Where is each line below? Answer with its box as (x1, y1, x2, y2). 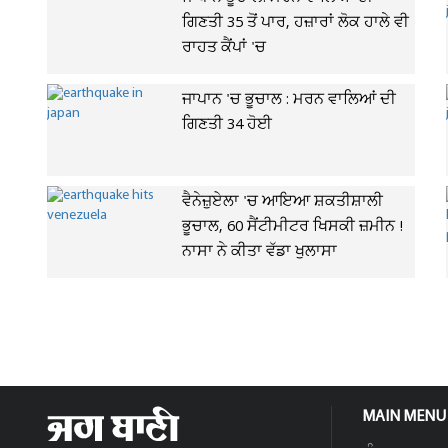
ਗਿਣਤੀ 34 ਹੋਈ (182, 114, 272, 136)
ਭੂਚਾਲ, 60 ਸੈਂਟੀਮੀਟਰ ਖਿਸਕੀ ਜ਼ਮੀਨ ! (182, 216, 403, 238)
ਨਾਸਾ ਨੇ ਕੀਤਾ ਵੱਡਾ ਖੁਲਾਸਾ (182, 241, 337, 263)
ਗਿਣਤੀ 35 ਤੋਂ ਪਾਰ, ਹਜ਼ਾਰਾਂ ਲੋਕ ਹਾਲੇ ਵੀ (182, 12, 409, 34)
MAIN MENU (362, 409, 446, 425)
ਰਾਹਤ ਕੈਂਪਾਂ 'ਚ (182, 37, 266, 59)
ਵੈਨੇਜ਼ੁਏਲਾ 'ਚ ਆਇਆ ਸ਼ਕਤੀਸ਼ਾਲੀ (182, 191, 383, 213)
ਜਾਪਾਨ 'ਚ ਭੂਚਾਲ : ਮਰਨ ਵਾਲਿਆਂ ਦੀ (182, 89, 396, 111)
